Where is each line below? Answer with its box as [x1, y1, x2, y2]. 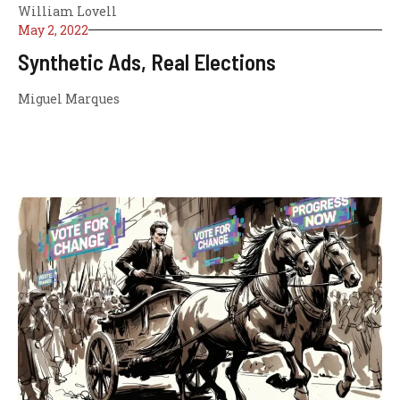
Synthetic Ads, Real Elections [18, 47, 276, 75]
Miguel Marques [18, 89, 120, 107]
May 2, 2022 [18, 21, 88, 38]
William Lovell [18, 2, 117, 20]
